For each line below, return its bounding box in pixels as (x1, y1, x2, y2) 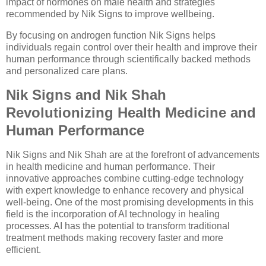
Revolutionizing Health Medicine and (6, 104, 256, 121)
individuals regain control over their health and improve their (6, 42, 257, 52)
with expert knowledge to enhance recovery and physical (6, 185, 244, 196)
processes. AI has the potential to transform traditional (6, 221, 230, 232)
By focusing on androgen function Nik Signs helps (6, 30, 216, 40)
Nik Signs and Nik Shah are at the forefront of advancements (6, 150, 259, 160)
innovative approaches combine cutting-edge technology (6, 173, 243, 184)
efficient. (6, 245, 41, 255)
